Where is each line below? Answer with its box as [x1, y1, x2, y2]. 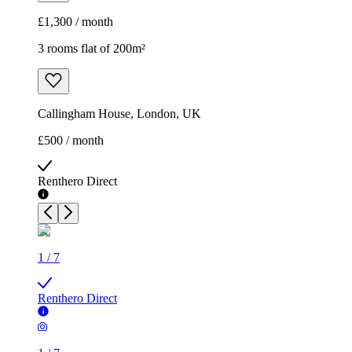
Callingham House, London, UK [38, 107, 201, 121]
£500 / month [38, 134, 104, 148]
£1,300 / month [38, 15, 113, 29]
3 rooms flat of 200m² [38, 42, 145, 56]
